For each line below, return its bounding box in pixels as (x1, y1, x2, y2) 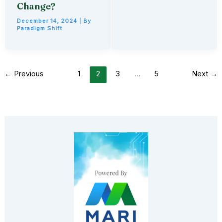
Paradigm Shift (17, 24, 63, 32)
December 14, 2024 (17, 17, 80, 24)
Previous (11, 69, 44, 79)
